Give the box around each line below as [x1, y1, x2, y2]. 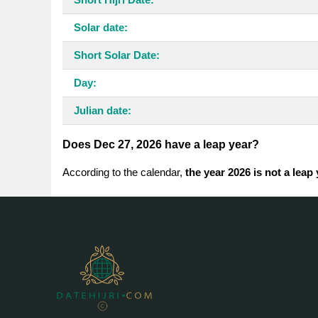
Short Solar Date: [74, 48, 160, 61]
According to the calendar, [62, 165, 185, 178]
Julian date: [74, 104, 131, 116]
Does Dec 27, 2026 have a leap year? [62, 138, 259, 150]
